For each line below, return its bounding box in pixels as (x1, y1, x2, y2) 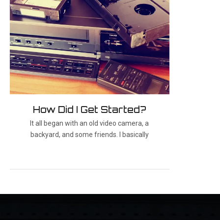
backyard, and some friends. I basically (30, 131, 149, 139)
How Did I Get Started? (32, 104, 146, 115)
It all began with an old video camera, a (30, 119, 149, 128)
